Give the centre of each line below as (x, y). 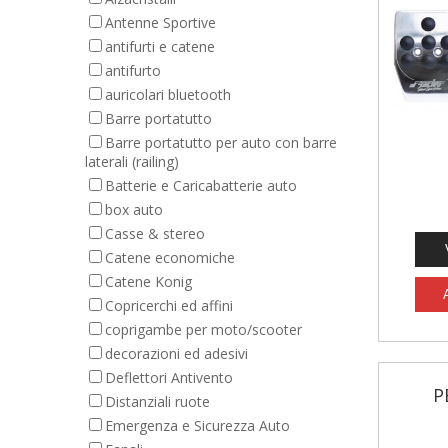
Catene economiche (170, 257)
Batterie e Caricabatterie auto (201, 185)
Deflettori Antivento (169, 377)
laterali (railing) (132, 161)
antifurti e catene (160, 46)
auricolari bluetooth (168, 94)
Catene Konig (148, 281)
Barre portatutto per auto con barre (221, 142)
